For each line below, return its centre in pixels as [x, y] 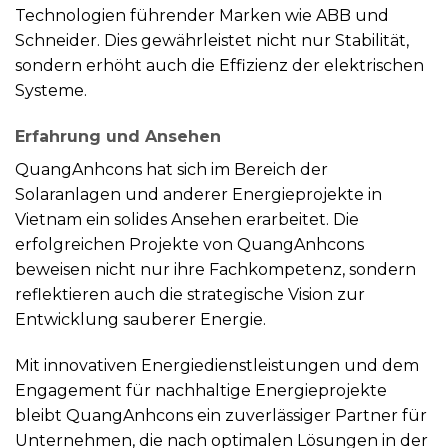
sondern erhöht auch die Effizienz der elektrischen [219, 65]
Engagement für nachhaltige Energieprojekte [201, 390]
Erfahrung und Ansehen [118, 136]
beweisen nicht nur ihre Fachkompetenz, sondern [215, 269]
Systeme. [51, 90]
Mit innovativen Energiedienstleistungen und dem [217, 365]
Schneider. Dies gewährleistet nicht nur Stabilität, [212, 40]
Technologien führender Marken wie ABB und [202, 15]
